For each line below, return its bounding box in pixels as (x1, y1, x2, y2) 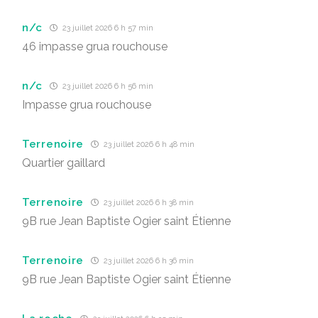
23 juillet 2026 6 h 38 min (102, 198, 194, 207)
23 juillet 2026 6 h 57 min (60, 23, 154, 33)
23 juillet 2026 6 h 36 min (102, 256, 194, 265)
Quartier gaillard (22, 156, 105, 170)
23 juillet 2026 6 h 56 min (60, 82, 154, 91)
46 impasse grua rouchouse (22, 40, 168, 53)
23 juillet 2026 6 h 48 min (102, 140, 194, 149)
